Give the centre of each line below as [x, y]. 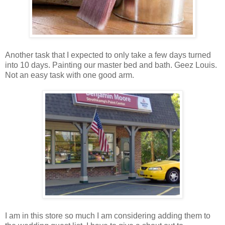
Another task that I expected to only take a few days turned [108, 55]
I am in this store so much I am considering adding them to [108, 215]
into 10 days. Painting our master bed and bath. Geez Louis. [111, 65]
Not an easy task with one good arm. [70, 75]
